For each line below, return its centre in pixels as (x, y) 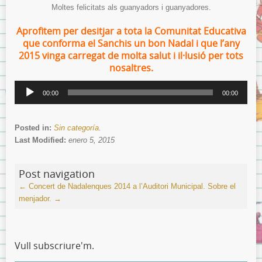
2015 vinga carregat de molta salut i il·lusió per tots (131, 55)
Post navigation (57, 173)
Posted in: (34, 127)
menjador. (36, 198)
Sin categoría (76, 127)
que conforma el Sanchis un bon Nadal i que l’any (131, 43)
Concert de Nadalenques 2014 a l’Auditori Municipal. (116, 186)
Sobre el (222, 186)
